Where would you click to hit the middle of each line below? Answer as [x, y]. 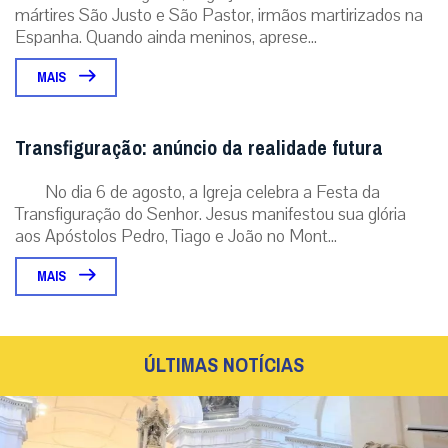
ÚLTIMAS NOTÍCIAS [224, 365]
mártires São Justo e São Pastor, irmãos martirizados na [219, 14]
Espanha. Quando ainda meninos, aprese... [166, 36]
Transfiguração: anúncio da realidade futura [199, 148]
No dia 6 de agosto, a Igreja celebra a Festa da [212, 191]
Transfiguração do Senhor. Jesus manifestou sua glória [210, 213]
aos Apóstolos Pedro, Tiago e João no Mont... [176, 235]
